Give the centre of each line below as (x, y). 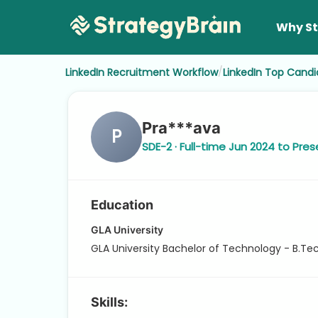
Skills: (109, 302)
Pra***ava (181, 128)
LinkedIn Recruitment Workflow (142, 72)
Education (122, 204)
